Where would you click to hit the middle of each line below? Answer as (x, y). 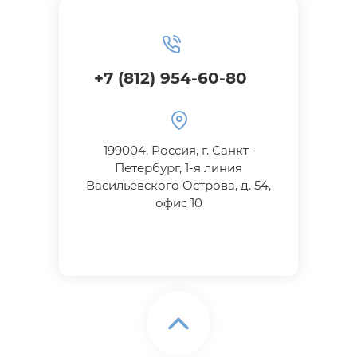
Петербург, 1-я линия (178, 168)
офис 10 (178, 203)
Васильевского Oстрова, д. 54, (178, 186)
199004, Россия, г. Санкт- (178, 151)
